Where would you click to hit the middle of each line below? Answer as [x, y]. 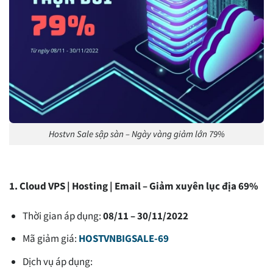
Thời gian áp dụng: [63, 216]
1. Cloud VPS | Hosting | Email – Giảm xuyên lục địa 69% [134, 186]
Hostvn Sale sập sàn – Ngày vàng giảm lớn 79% [136, 133]
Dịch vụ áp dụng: [58, 261]
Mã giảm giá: [51, 239]
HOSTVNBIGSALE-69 [124, 239]
